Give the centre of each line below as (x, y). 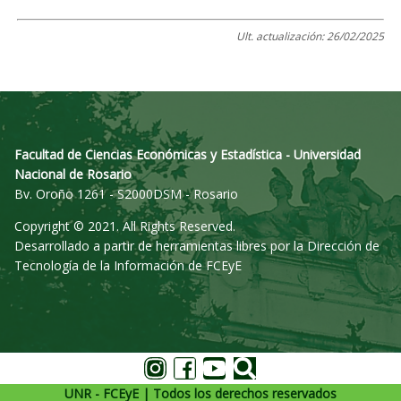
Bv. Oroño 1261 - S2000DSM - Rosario (128, 194)
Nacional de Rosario (73, 174)
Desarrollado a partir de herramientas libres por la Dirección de (197, 246)
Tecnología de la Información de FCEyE (128, 265)
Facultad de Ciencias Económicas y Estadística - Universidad (188, 154)
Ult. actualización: (282, 36)
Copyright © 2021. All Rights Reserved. (125, 226)
